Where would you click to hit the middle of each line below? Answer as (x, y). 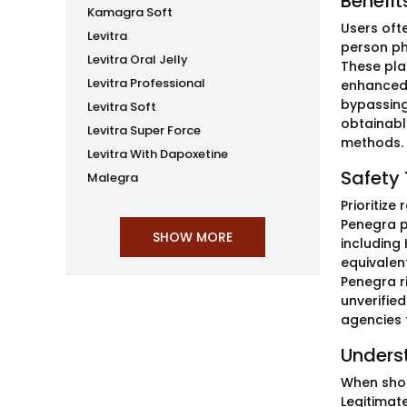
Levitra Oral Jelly (138, 60)
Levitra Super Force (144, 130)
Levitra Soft (122, 107)
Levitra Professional (146, 83)
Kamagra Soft (130, 12)
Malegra (113, 178)
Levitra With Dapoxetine (158, 154)
